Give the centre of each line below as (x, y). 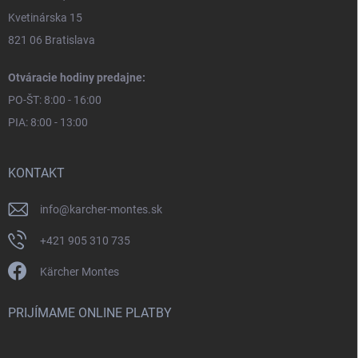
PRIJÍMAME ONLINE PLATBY (90, 312)
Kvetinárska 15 (45, 17)
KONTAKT (36, 173)
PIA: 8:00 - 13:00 (48, 122)
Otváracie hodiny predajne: (77, 77)
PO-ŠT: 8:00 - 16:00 (55, 99)
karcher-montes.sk (116, 209)
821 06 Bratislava (52, 40)
